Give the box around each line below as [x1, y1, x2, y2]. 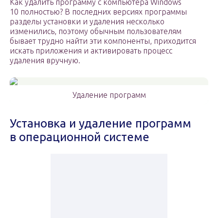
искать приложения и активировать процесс [10, 46, 172, 55]
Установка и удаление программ [10, 117, 191, 130]
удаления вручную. [10, 56, 80, 65]
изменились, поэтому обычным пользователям [10, 27, 182, 36]
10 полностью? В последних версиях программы [10, 7, 187, 17]
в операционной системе [10, 130, 149, 144]
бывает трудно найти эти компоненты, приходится [10, 36, 196, 46]
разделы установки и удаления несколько [10, 17, 164, 26]
